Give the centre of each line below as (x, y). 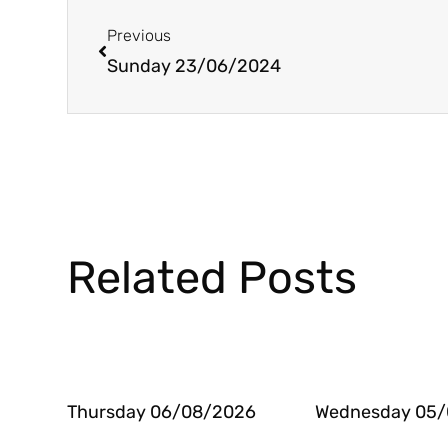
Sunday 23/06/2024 (194, 66)
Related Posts (212, 277)
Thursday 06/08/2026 (162, 412)
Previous (139, 36)
